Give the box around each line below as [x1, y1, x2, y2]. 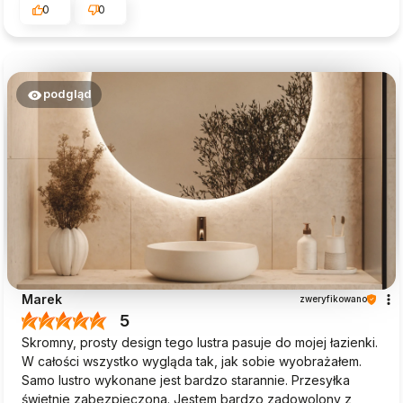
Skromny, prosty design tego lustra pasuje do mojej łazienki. [22, 335, 378, 351]
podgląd [42, 86, 92, 101]
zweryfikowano [300, 293, 367, 305]
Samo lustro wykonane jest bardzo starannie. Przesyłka [22, 372, 350, 389]
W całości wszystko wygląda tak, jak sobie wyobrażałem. [22, 354, 362, 370]
